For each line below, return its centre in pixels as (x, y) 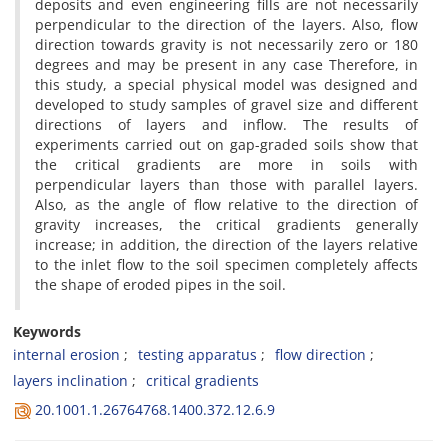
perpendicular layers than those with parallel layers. (226, 184)
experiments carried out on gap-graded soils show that (226, 144)
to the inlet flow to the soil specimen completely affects (226, 264)
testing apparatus (197, 354)
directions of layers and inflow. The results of (226, 124)
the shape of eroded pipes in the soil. (160, 284)
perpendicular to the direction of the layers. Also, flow (226, 24)
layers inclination (70, 380)
